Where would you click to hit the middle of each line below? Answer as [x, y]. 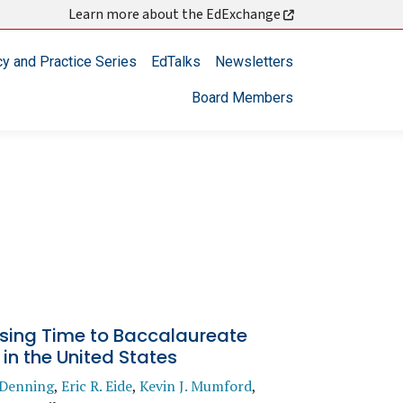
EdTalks [176, 62]
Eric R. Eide [96, 386]
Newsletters [254, 62]
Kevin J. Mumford [195, 386]
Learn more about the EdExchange [176, 14]
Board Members [242, 98]
